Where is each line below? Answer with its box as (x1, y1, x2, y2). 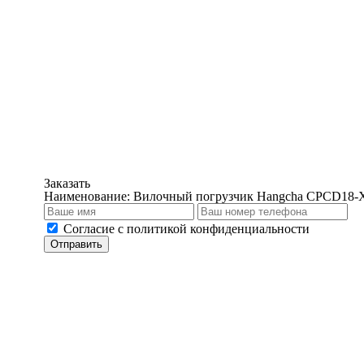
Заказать (44, 176, 90, 190)
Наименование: (44, 189, 133, 203)
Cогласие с (63, 222, 127, 236)
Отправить (50, 238, 102, 250)
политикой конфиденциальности (127, 222, 310, 236)
